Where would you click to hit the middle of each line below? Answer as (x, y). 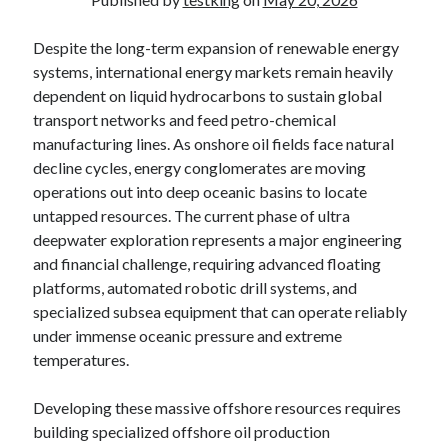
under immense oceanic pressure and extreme (188, 335)
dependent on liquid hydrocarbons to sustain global (208, 95)
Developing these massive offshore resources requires (217, 407)
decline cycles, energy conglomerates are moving (200, 167)
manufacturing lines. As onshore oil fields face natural (214, 143)
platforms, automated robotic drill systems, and (195, 287)
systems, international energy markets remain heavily (213, 71)
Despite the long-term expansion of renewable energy (216, 47)
